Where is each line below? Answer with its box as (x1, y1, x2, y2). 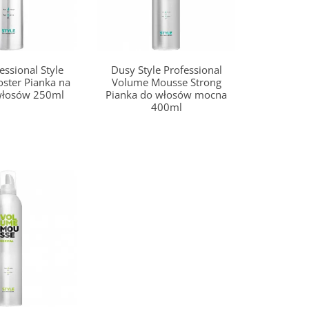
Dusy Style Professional (110, 63, 222, 77)
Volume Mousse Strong (111, 75, 221, 90)
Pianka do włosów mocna (106, 88, 228, 102)
